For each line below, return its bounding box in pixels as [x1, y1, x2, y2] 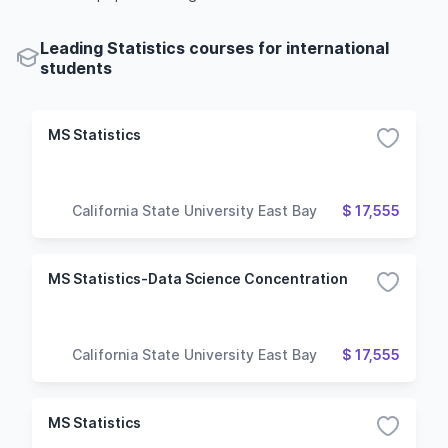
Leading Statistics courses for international [40, 38, 389, 58]
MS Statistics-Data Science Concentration [48, 270, 348, 287]
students [40, 58, 112, 78]
